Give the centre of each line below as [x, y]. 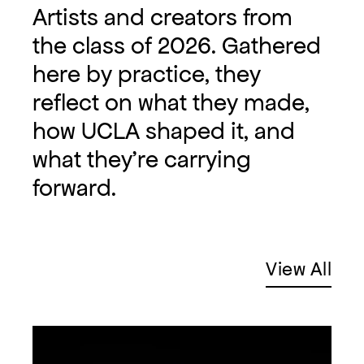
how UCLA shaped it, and [164, 131]
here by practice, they [147, 74]
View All [299, 269]
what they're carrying [142, 160]
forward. [74, 188]
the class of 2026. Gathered [177, 46]
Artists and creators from [162, 17]
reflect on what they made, [171, 103]
